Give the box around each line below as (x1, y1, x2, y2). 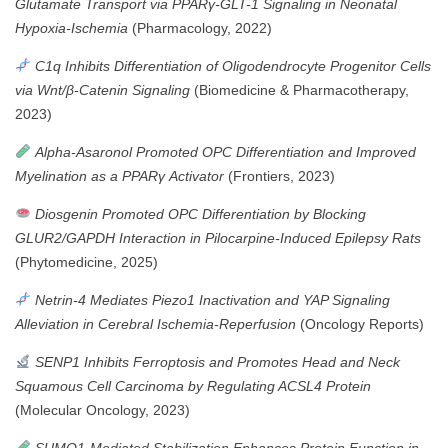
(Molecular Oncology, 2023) (15, 401, 190, 418)
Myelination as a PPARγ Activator (15, 167, 224, 184)
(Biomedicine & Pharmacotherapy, (190, 81, 409, 98)
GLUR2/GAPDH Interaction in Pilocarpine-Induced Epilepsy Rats (15, 229, 421, 246)
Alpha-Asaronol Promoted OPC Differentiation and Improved (34, 143, 416, 160)
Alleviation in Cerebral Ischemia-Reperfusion (15, 315, 296, 332)
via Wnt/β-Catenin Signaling (15, 81, 190, 98)
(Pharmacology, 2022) (128, 19, 272, 36)
